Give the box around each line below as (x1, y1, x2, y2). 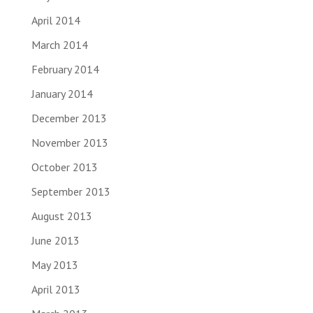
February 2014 (31, 62, 99, 77)
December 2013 (31, 111, 107, 126)
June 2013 (31, 233, 80, 248)
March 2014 (31, 38, 88, 52)
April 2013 (31, 282, 80, 297)
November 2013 (31, 136, 108, 150)
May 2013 (31, 258, 78, 272)
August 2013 (31, 209, 92, 224)
